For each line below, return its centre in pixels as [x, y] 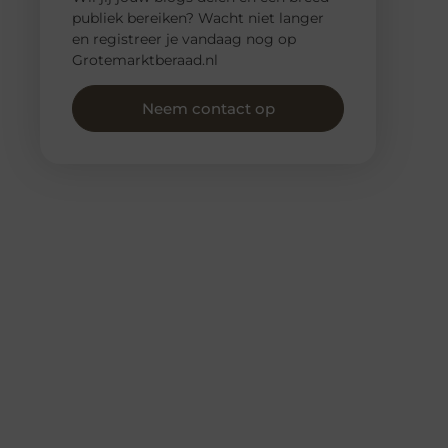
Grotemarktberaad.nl [145, 59]
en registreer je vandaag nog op [184, 38]
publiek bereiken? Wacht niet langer [198, 17]
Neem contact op [208, 109]
